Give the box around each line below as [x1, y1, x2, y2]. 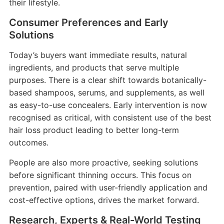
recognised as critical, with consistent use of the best [8, 112, 211, 122]
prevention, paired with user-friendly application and [8, 182, 207, 192]
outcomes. [8, 137, 48, 147]
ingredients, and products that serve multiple [8, 62, 179, 72]
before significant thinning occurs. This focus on [8, 169, 191, 180]
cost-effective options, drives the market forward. [8, 194, 199, 205]
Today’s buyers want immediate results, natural [8, 49, 187, 60]
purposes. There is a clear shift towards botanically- [8, 74, 206, 85]
